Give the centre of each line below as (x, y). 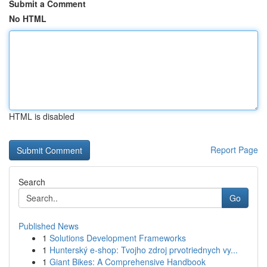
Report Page (234, 150)
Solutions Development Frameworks (118, 238)
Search (32, 182)
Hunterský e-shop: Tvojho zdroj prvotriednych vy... (144, 250)
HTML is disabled (42, 116)
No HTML (28, 18)
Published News (49, 226)
